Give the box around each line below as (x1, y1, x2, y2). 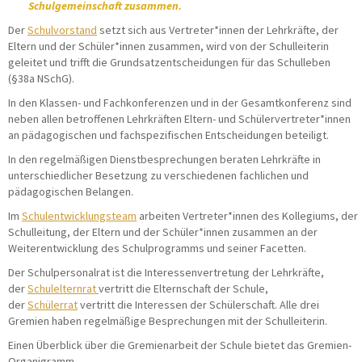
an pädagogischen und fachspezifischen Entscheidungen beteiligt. (8, 127, 329, 142)
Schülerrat (27, 297, 78, 312)
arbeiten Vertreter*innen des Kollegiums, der (137, 208, 358, 223)
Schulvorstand (27, 22, 97, 37)
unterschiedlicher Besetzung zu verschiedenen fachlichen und (8, 167, 309, 183)
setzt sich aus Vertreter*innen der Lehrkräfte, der (97, 22, 339, 37)
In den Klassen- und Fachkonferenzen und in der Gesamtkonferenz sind (8, 95, 351, 110)
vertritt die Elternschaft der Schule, (99, 280, 268, 296)
